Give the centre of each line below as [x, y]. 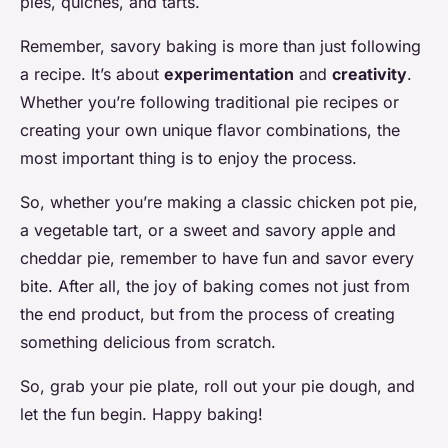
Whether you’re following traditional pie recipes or [209, 102]
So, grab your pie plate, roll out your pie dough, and [217, 386]
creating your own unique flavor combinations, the [210, 130]
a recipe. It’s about [92, 74]
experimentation [229, 74]
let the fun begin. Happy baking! [141, 414]
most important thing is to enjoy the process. [188, 158]
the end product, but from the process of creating [207, 314]
